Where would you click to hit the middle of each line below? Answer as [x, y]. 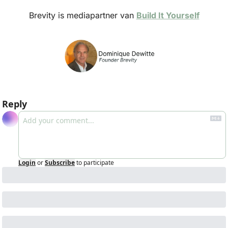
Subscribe [60, 163]
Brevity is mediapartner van [82, 16]
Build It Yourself [168, 16]
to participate [95, 163]
